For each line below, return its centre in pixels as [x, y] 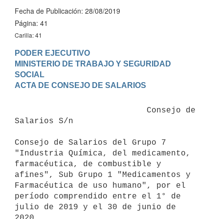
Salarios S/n [44, 121]
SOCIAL [30, 74]
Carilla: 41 [28, 35]
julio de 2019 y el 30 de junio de [95, 207]
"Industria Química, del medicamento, [103, 153]
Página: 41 [31, 23]
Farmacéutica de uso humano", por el [100, 186]
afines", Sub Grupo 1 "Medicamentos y [103, 175]
